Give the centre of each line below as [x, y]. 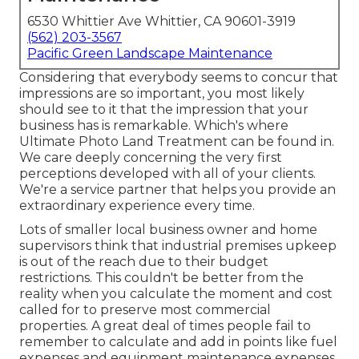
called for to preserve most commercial [145, 310]
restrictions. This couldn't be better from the [161, 278]
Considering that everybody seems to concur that [179, 78]
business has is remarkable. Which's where [154, 126]
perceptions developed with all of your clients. [167, 174]
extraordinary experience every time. [137, 206]
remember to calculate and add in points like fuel [178, 342]
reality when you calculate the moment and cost [176, 294]
